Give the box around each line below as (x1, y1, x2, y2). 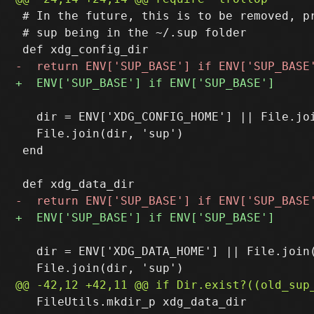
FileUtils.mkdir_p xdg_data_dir (15, 294, 247, 308)
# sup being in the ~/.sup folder (15, 25, 247, 39)
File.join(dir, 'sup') (15, 126, 184, 140)
